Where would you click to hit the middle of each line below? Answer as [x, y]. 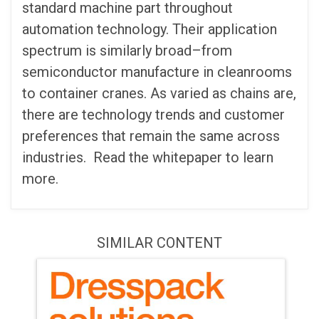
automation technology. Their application [150, 29]
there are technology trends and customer [153, 115]
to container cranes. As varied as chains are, [159, 93]
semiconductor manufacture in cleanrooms [157, 72]
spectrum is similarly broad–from [127, 51]
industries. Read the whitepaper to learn [148, 157]
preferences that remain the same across [151, 136]
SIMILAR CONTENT [159, 243]
